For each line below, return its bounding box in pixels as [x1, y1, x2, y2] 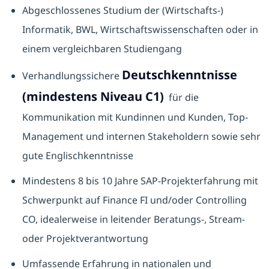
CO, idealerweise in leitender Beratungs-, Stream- [22, 213, 245, 226]
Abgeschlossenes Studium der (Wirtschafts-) [22, 4, 223, 17]
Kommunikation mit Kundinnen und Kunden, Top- [22, 110, 248, 124]
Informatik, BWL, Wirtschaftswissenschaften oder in [22, 23, 258, 37]
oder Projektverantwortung [22, 232, 148, 246]
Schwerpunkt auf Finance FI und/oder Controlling [22, 193, 247, 207]
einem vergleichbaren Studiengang [22, 42, 182, 56]
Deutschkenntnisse [121, 67, 237, 83]
